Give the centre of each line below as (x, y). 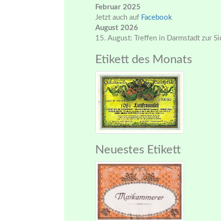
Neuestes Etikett (138, 150)
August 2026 (117, 28)
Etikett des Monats (144, 60)
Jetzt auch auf (118, 18)
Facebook (157, 18)
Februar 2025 (118, 7)
